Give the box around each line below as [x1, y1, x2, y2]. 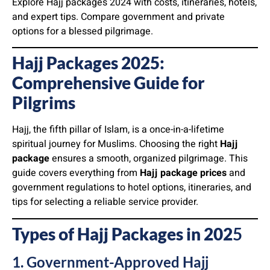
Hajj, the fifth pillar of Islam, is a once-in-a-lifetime [12, 122, 224, 137]
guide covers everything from [12, 166, 140, 181]
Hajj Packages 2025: [12, 52, 165, 74]
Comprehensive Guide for [12, 72, 205, 93]
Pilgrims [12, 92, 75, 113]
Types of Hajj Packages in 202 [12, 223, 233, 244]
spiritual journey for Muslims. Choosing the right [12, 137, 220, 152]
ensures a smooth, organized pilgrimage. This [49, 151, 248, 166]
